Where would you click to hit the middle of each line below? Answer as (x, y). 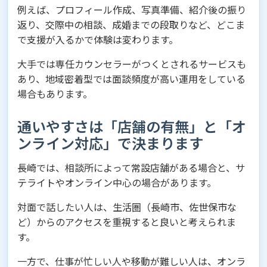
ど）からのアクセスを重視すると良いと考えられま (127, 222)
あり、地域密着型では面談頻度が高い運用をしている (131, 79)
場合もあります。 (55, 94)
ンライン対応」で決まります (110, 143)
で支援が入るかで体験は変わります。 (98, 39)
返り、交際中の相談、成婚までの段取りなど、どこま (131, 24)
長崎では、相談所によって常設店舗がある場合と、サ (131, 167)
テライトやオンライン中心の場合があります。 (117, 182)
